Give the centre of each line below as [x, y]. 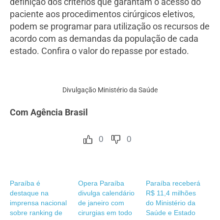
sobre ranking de [36, 213]
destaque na [29, 193]
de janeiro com [101, 203]
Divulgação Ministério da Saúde [110, 90]
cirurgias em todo [105, 213]
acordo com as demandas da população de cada [104, 39]
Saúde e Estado [171, 213]
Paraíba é [25, 183]
